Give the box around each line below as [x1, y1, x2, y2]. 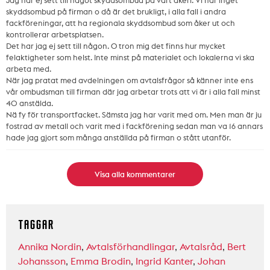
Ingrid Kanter [136, 255, 193, 268]
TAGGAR [18, 216, 54, 234]
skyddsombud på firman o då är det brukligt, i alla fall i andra [6, 7, 226, 17]
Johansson [18, 255, 66, 268]
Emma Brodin [71, 255, 131, 268]
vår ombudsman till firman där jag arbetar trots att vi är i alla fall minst [6, 87, 260, 97]
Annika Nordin [18, 240, 81, 253]
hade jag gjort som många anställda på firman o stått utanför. [6, 133, 231, 143]
